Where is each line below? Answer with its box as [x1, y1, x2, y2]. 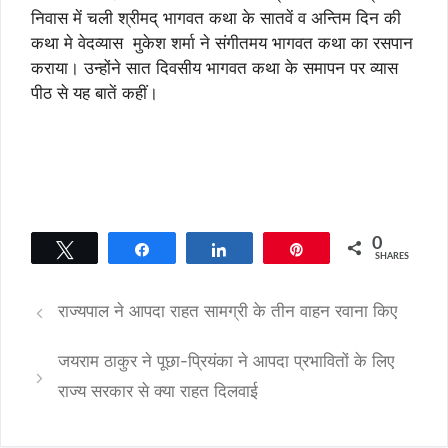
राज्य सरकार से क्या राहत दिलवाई [58, 381, 259, 402]
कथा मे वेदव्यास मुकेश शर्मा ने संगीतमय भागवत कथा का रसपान [31, 32, 413, 53]
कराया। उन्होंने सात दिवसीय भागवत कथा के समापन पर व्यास [31, 57, 398, 78]
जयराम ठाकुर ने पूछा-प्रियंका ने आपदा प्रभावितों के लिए [58, 351, 395, 372]
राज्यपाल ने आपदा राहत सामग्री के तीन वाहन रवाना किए [58, 301, 398, 322]
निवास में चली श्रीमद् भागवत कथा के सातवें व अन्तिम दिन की [31, 7, 401, 28]
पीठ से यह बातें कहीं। [31, 82, 158, 103]
